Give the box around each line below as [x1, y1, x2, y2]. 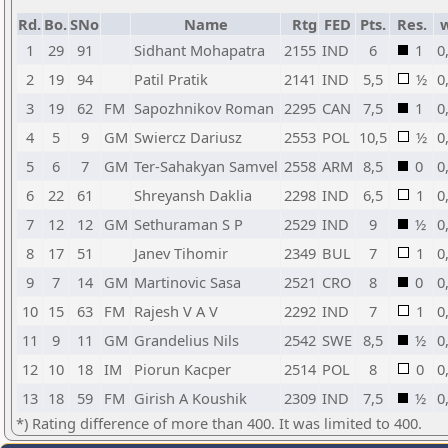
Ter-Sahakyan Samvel [134, 156, 278, 176]
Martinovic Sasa [134, 272, 241, 292]
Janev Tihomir [134, 243, 228, 263]
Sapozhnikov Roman [134, 98, 274, 118]
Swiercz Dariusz [134, 127, 242, 147]
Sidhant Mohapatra [134, 40, 265, 60]
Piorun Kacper [134, 359, 231, 379]
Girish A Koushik [134, 388, 247, 408]
